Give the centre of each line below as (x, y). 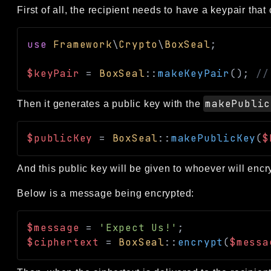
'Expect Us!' (139, 227)
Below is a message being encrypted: (106, 193)
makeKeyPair (194, 73)
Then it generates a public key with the (110, 103)
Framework (83, 44)
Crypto (139, 44)
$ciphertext (64, 242)
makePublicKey (214, 138)
